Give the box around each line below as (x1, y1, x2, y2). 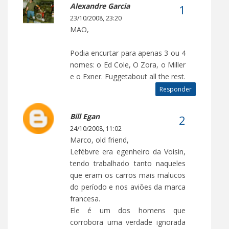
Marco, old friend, (70, 134, 129, 145)
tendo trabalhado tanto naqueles (70, 158, 186, 168)
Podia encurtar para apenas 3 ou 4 (70, 48, 186, 58)
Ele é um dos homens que (70, 205, 186, 215)
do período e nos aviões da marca (70, 181, 186, 192)
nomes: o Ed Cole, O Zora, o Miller (70, 59, 186, 70)
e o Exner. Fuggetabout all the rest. (70, 71, 186, 81)
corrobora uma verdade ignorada (70, 217, 186, 227)
